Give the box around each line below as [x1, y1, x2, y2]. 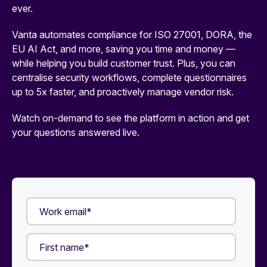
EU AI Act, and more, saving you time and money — [12, 43, 235, 55]
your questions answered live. [12, 126, 139, 138]
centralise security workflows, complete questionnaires [12, 72, 247, 83]
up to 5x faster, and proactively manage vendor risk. [12, 86, 234, 98]
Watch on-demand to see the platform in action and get [12, 112, 249, 124]
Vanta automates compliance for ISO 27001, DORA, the [12, 29, 252, 41]
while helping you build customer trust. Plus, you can [12, 57, 235, 69]
